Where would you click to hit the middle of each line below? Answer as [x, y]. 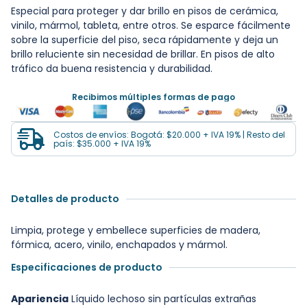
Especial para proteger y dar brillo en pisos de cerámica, [145, 11]
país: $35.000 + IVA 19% [102, 144]
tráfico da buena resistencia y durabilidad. [112, 69]
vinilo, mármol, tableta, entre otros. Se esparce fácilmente [151, 26]
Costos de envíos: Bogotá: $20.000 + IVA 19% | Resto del [169, 135]
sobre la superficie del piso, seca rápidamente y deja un [145, 40]
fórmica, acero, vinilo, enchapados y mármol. [119, 245]
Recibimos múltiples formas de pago [153, 97]
